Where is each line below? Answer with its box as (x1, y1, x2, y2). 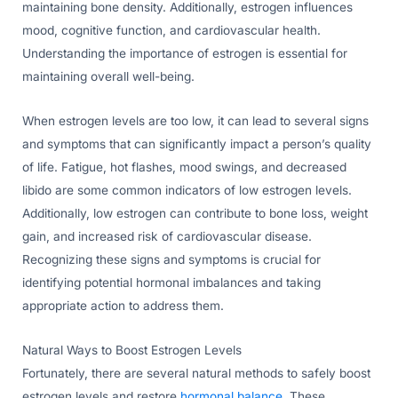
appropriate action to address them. (22, 298, 224, 313)
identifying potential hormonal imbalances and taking (22, 275, 321, 290)
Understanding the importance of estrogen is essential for (22, 45, 347, 60)
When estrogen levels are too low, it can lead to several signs (22, 113, 369, 128)
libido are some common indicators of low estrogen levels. (22, 182, 352, 197)
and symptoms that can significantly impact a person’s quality (22, 136, 371, 151)
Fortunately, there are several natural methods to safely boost (22, 365, 370, 380)
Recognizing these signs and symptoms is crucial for (22, 251, 321, 267)
